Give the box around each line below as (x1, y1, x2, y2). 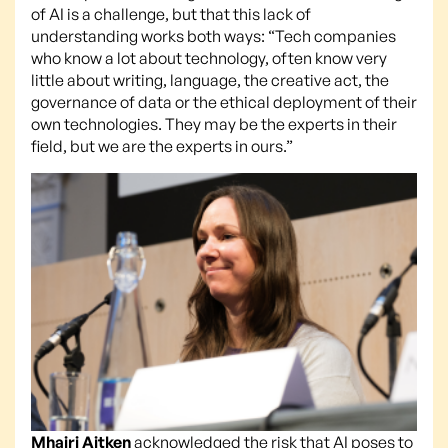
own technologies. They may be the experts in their (31, 114, 397, 135)
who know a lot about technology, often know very (31, 48, 387, 69)
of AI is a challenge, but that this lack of (31, 4, 311, 25)
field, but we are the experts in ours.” (31, 136, 293, 157)
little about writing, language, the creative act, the (31, 70, 389, 91)
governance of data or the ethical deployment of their (31, 92, 417, 113)
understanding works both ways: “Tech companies (31, 26, 396, 47)
